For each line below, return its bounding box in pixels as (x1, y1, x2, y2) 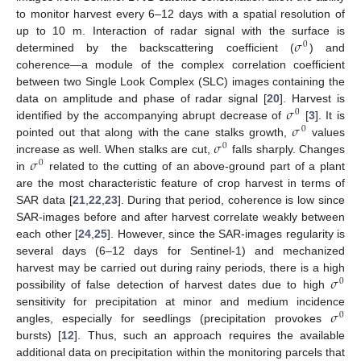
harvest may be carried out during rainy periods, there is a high (16, 260, 345, 274)
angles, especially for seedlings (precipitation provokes (16, 311, 330, 325)
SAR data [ (16, 193, 73, 206)
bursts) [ (16, 328, 62, 342)
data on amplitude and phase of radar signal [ (16, 91, 268, 105)
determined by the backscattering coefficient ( (16, 40, 295, 54)
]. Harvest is (280, 91, 346, 105)
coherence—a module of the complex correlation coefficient (16, 57, 345, 71)
